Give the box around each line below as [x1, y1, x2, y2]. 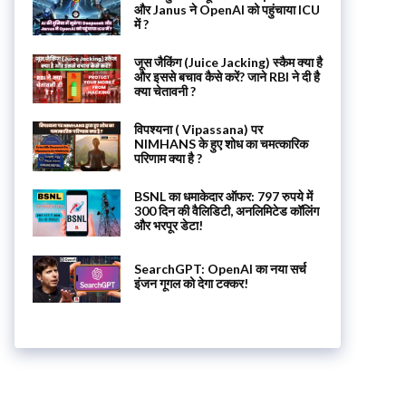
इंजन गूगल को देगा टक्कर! [133, 275, 248, 292]
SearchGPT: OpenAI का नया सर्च [133, 261, 306, 277]
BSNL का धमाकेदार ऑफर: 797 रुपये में [133, 188, 313, 204]
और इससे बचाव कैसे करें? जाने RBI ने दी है [133, 68, 320, 84]
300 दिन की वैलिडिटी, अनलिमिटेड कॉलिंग [133, 202, 319, 218]
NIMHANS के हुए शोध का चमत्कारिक [133, 136, 308, 152]
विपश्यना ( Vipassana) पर [133, 121, 263, 138]
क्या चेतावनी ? [133, 82, 196, 99]
